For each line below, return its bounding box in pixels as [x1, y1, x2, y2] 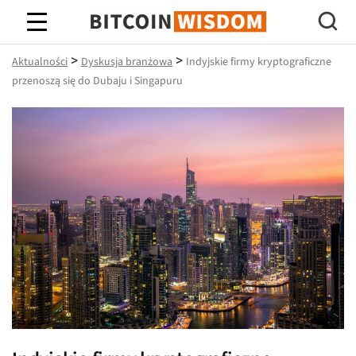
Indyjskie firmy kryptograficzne [186, 54, 331, 70]
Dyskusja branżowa [81, 54, 172, 70]
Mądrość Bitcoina [126, 25, 230, 46]
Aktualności [12, 54, 68, 70]
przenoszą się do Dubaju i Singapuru [12, 73, 183, 89]
